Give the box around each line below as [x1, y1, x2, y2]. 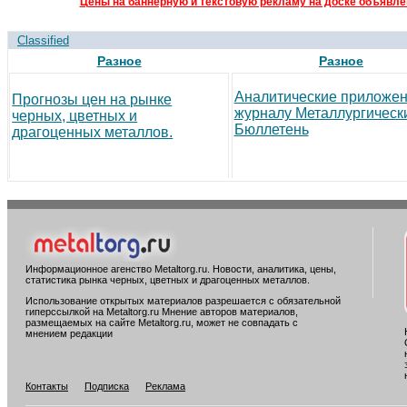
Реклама [145, 380, 185, 392]
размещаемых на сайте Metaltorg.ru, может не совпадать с [25, 317, 298, 329]
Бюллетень [233, 122, 309, 138]
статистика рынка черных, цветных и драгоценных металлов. [25, 274, 310, 286]
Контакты [25, 380, 68, 392]
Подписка [84, 380, 129, 392]
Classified [17, 34, 69, 48]
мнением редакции [25, 328, 113, 340]
